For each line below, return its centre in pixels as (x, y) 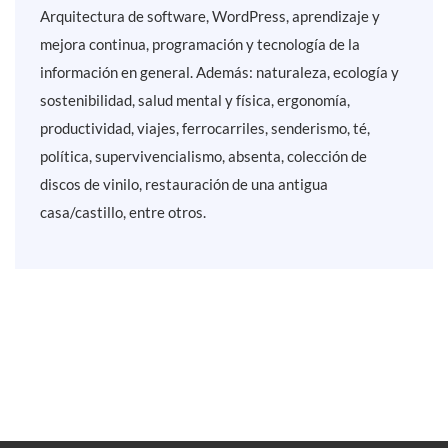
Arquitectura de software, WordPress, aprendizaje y (210, 16)
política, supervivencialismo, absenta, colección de (203, 156)
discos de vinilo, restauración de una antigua (184, 184)
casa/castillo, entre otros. (123, 212)
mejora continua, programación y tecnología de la (200, 44)
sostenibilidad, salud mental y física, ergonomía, (195, 100)
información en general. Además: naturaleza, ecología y (219, 72)
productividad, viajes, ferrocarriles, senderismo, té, (205, 128)
